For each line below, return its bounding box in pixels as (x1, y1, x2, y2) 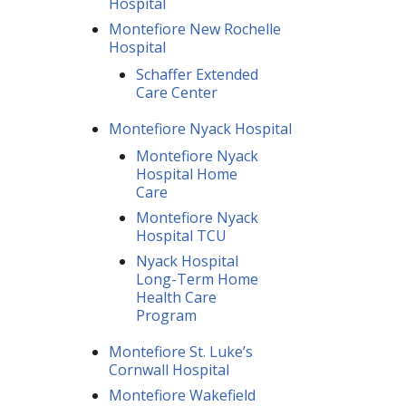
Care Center (136, 82, 217, 102)
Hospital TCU (136, 225, 227, 246)
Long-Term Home (136, 268, 258, 289)
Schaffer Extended (136, 63, 258, 84)
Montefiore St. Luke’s (109, 341, 253, 362)
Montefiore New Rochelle (109, 18, 281, 39)
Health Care (136, 286, 217, 307)
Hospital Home (136, 163, 237, 184)
